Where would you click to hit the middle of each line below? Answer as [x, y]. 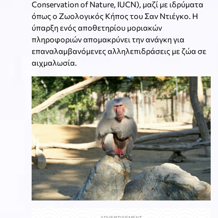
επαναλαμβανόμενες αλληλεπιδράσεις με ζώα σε [119, 51]
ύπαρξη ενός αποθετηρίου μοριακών [97, 27]
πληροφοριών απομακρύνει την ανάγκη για [108, 39]
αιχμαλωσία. [54, 62]
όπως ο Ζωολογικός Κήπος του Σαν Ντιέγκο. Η [115, 16]
